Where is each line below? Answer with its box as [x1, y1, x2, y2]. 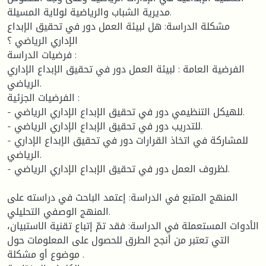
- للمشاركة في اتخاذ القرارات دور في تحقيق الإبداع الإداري [7, 131, 14, 150]
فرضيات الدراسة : [7, 45, 72, 64]
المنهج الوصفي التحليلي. [7, 202, 109, 221]
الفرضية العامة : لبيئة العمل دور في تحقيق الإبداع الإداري [7, 59, 245, 78]
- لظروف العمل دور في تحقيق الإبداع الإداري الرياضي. [7, 159, 14, 178]
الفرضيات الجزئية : [7, 88, 75, 107]
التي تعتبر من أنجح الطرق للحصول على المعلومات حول [7, 230, 230, 249]
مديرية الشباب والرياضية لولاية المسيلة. [7, 2, 170, 21]
